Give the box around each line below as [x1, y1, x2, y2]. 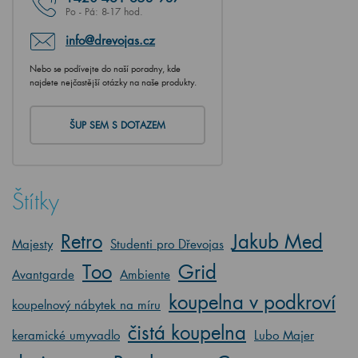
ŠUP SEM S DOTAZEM [70, 119, 165, 132]
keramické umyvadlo [12, 327, 120, 344]
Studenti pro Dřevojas [110, 236, 224, 253]
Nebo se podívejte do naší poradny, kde [30, 63, 181, 75]
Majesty [12, 236, 53, 253]
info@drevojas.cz [66, 32, 155, 49]
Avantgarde [12, 266, 74, 283]
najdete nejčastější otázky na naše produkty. [30, 77, 197, 89]
